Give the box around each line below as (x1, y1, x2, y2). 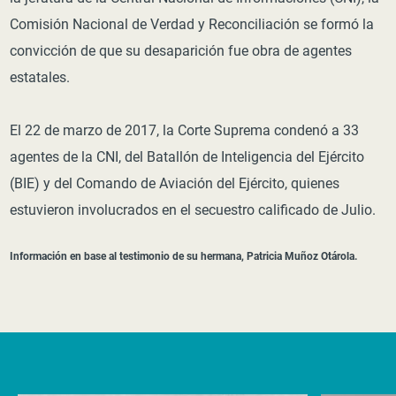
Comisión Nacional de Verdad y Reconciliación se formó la (10, 14, 375, 34)
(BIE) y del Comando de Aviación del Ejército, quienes (10, 173, 340, 193)
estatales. (10, 67, 71, 87)
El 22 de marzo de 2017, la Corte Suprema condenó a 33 (10, 120, 360, 140)
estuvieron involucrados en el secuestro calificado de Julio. (10, 200, 377, 219)
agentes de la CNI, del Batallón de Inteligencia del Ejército (10, 147, 365, 166)
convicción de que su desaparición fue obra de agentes (10, 41, 353, 60)
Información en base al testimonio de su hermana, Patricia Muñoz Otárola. (10, 248, 358, 263)
